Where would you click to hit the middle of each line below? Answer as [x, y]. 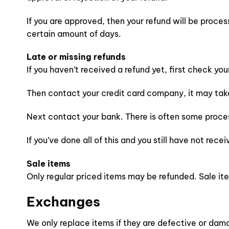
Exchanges [63, 202]
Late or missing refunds [76, 57]
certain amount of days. [74, 33]
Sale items [49, 163]
